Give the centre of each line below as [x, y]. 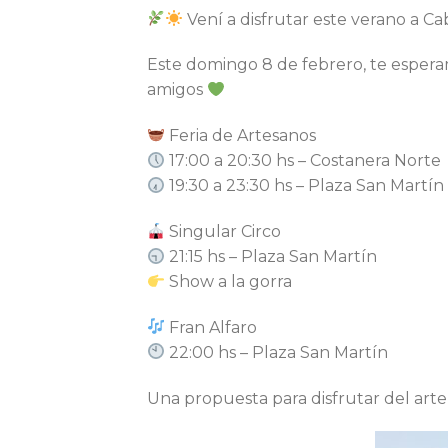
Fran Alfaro [211, 327]
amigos [177, 90]
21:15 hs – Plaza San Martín [271, 256]
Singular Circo [223, 231]
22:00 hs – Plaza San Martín [277, 352]
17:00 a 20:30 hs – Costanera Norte [303, 161]
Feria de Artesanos [241, 136]
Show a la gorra [229, 281]
